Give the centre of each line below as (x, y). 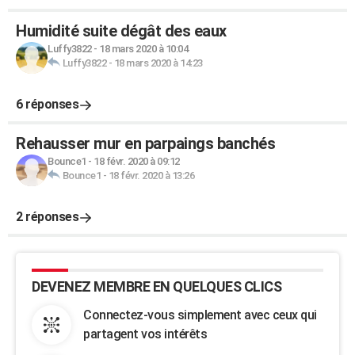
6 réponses (47, 104)
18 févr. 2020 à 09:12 (137, 161)
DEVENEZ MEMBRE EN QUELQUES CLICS (157, 286)
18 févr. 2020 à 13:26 (151, 176)
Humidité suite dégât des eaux (121, 31)
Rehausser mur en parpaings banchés (145, 143)
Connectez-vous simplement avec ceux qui (200, 315)
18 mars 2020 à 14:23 (158, 63)
